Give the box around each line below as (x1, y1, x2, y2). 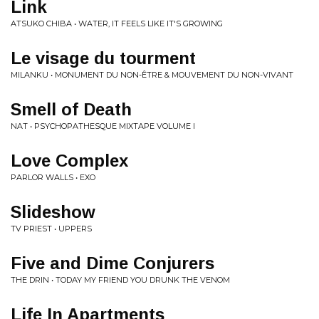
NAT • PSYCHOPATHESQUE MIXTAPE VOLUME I (11, 121, 195, 131)
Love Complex (11, 151, 128, 170)
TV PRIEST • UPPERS (11, 224, 92, 234)
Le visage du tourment (11, 48, 196, 68)
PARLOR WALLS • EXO (11, 172, 95, 182)
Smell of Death (11, 100, 132, 119)
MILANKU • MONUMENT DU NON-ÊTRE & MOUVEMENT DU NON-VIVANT (11, 70, 293, 80)
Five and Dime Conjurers (11, 253, 214, 273)
